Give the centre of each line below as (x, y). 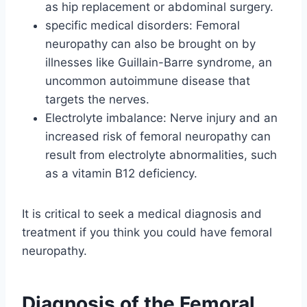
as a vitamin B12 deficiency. (121, 173)
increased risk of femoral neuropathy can (158, 136)
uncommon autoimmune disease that (148, 81)
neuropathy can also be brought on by (150, 44)
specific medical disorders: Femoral (143, 25)
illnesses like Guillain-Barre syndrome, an (159, 62)
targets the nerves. (97, 99)
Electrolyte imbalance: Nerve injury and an (161, 118)
